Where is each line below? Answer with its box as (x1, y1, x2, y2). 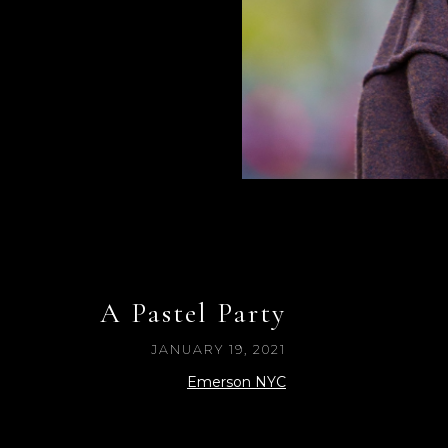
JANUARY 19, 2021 (151, 342, 286, 358)
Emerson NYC (187, 373, 286, 392)
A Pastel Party (100, 296, 286, 331)
